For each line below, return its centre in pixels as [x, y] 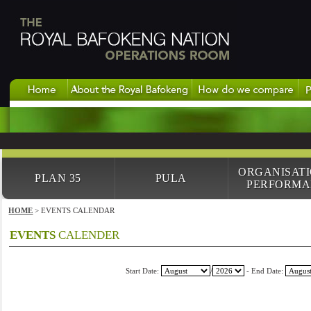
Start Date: [143, 271]
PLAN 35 [58, 178]
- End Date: [265, 271]
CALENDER [88, 235]
